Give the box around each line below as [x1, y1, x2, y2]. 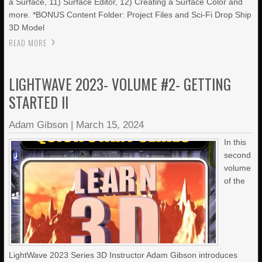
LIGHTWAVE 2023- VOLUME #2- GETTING [9, 73, 232, 95]
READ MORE [9, 37, 47, 49]
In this [224, 137, 247, 147]
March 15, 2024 [76, 119, 144, 130]
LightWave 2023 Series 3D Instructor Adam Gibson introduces [9, 250, 238, 260]
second [224, 150, 251, 160]
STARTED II [9, 91, 69, 113]
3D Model [9, 23, 45, 32]
